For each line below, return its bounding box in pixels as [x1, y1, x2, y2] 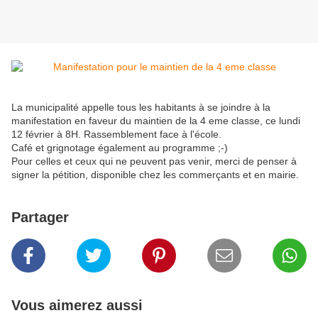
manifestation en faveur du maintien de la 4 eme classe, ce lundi [11, 115, 300, 127]
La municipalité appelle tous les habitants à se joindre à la [11, 102, 270, 114]
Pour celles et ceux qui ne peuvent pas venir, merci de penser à [11, 155, 297, 168]
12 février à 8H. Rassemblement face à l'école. [11, 128, 221, 141]
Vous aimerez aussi [11, 297, 143, 314]
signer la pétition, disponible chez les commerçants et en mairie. [11, 169, 299, 181]
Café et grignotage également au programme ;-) [11, 142, 228, 154]
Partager [11, 209, 69, 226]
